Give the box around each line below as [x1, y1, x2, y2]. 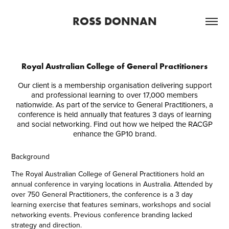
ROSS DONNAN [72, 14, 157, 28]
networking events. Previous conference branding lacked [11, 210, 193, 220]
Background [11, 151, 50, 162]
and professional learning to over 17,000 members [31, 89, 198, 100]
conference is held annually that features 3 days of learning [17, 109, 212, 120]
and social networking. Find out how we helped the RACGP [16, 119, 213, 129]
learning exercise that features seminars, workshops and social [11, 199, 211, 210]
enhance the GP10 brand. [73, 128, 156, 139]
